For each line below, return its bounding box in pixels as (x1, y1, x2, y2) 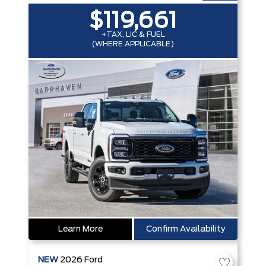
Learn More (58, 225, 103, 233)
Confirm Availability (146, 225, 226, 233)
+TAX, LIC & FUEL (101, 31, 165, 38)
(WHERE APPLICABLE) (92, 40, 174, 47)
